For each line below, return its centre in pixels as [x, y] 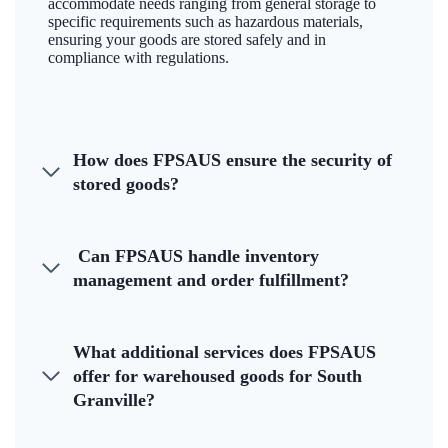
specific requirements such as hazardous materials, [205, 22]
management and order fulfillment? [211, 280]
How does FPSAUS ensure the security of [232, 160]
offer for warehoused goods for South [217, 376]
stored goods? [126, 184]
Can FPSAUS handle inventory [196, 256]
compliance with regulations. [138, 58]
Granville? [114, 400]
